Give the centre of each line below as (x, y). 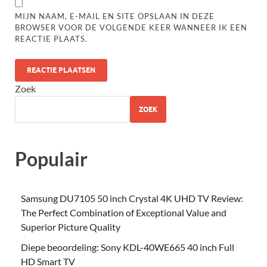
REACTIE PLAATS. (52, 39)
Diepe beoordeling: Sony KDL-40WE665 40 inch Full (128, 247)
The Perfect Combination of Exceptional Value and (124, 212)
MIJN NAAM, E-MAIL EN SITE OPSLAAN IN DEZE (115, 16)
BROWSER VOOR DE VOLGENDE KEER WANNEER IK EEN (131, 28)
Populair (51, 159)
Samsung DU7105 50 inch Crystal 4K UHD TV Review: (132, 198)
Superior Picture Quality (71, 226)
